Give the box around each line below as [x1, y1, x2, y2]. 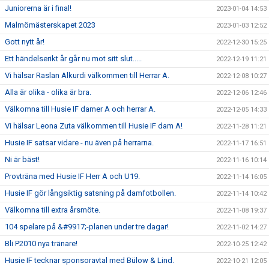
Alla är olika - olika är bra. [5, 88, 91, 97]
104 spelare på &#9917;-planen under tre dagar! [5, 222, 169, 231]
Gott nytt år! [5, 37, 44, 46]
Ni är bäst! [5, 155, 40, 164]
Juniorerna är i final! [5, 4, 71, 13]
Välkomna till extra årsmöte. [5, 205, 100, 214]
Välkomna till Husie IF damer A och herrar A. [5, 104, 156, 113]
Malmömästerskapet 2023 [5, 20, 95, 29]
